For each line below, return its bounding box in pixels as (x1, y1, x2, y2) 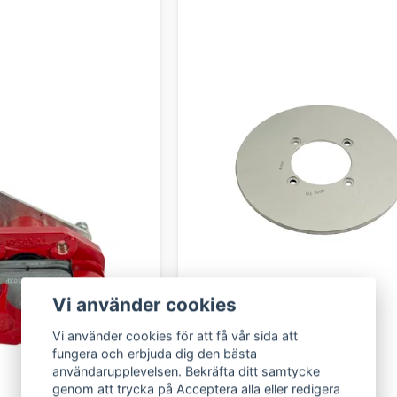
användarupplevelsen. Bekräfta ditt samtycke (52, 362, 321, 378)
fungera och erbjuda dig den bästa (52, 345, 258, 361)
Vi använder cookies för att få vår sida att (52, 327, 299, 343)
